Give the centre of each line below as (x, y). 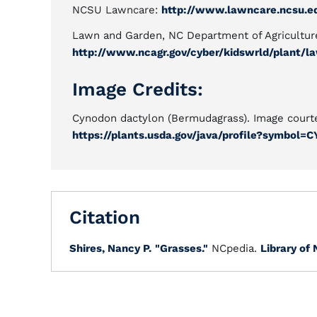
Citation (105, 217)
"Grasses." (181, 248)
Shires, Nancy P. (110, 248)
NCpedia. (234, 248)
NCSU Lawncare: (117, 10)
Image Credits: (138, 89)
